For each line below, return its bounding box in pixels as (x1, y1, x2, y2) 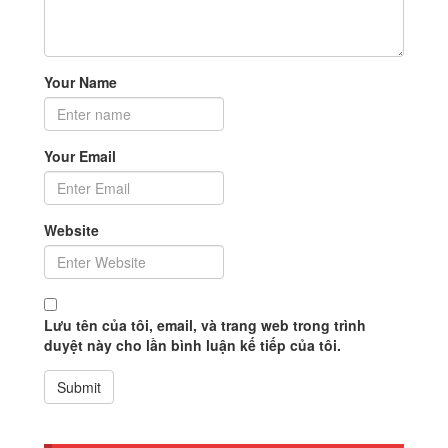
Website (44, 219, 99, 240)
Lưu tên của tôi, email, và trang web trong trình (44, 314, 366, 335)
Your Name (44, 71, 117, 92)
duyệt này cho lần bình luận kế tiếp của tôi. (44, 334, 341, 355)
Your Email (44, 145, 116, 166)
